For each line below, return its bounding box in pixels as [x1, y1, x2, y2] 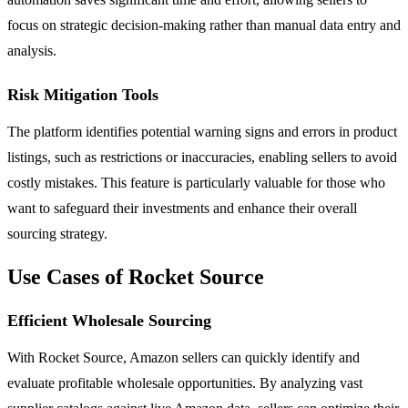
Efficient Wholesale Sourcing [7, 311, 211, 330]
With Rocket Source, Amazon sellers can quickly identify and [7, 349, 360, 365]
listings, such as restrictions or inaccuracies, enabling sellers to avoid [7, 148, 397, 165]
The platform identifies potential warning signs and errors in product [7, 123, 397, 139]
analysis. [7, 42, 56, 58]
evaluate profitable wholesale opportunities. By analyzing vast [7, 374, 362, 391]
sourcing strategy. [7, 225, 107, 241]
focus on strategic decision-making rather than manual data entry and [7, 16, 401, 33]
